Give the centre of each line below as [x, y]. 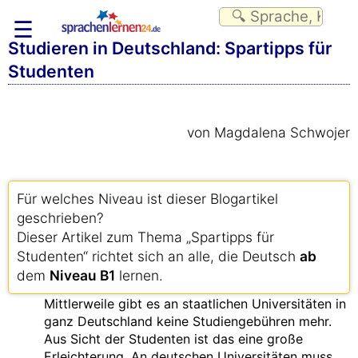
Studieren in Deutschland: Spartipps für [170, 48]
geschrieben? [60, 218]
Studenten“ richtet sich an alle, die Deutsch [158, 256]
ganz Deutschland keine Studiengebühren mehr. [188, 321]
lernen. [139, 275]
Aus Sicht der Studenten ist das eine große [173, 339]
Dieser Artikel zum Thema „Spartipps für [145, 237]
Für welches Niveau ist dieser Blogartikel [147, 199]
